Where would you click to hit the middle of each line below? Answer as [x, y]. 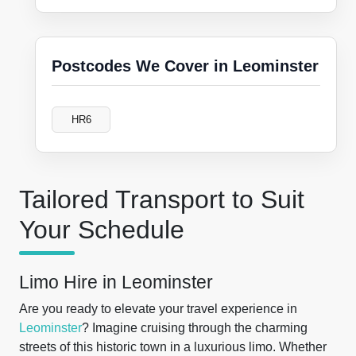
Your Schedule [102, 230]
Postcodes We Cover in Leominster [185, 66]
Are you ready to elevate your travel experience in [158, 309]
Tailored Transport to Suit [162, 199]
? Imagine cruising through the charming [195, 328]
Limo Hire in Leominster [116, 282]
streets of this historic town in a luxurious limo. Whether [173, 347]
